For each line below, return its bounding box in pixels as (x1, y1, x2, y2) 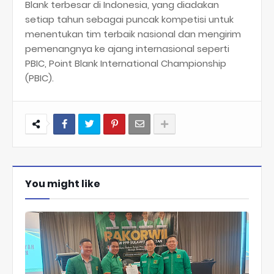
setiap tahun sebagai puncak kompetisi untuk (25, 13, 234, 26)
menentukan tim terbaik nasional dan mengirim (25, 28, 241, 41)
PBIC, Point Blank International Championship (25, 57, 226, 70)
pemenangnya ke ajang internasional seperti (25, 42, 229, 56)
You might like (25, 177, 100, 191)
